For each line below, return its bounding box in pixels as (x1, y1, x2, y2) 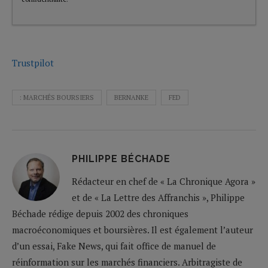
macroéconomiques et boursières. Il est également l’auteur (12, 223, 253, 236)
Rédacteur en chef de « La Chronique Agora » (72, 175, 255, 187)
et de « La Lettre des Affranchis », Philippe (72, 191, 245, 203)
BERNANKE (114, 93, 148, 102)
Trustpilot (12, 56, 54, 69)
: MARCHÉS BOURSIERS (20, 93, 94, 102)
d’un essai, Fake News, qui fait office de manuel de (12, 239, 216, 252)
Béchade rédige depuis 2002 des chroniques (12, 207, 188, 220)
